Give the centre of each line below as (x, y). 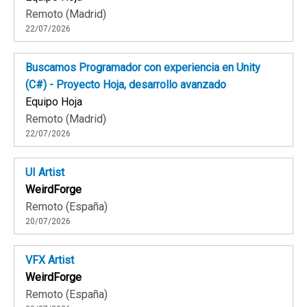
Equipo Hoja (54, 102)
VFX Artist (50, 260)
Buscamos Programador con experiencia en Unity (143, 68)
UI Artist (45, 173)
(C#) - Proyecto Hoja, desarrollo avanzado (126, 85)
